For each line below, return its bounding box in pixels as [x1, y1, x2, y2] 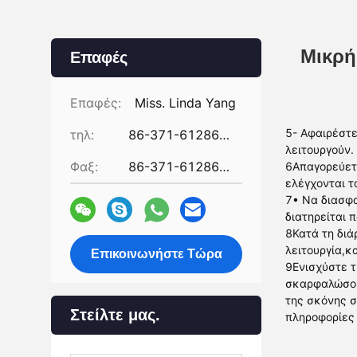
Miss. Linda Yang [135, 95, 236, 111]
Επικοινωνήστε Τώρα [90, 247, 222, 261]
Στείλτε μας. [70, 306, 160, 324]
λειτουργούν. [285, 143, 354, 156]
